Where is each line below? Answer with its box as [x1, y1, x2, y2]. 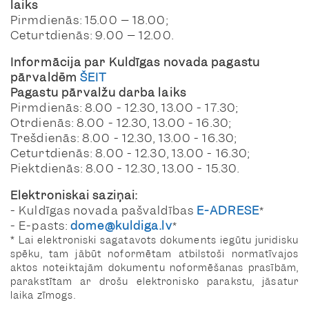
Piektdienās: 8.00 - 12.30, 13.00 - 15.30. [10, 161, 240, 177]
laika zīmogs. [10, 288, 77, 301]
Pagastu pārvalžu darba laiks [10, 85, 186, 101]
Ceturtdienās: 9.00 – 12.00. [10, 28, 174, 43]
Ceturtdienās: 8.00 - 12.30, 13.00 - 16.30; [10, 146, 250, 161]
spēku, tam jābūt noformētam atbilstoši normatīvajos [10, 247, 299, 260]
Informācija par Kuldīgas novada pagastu [10, 54, 260, 70]
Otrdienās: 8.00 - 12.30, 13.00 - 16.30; [10, 115, 231, 131]
